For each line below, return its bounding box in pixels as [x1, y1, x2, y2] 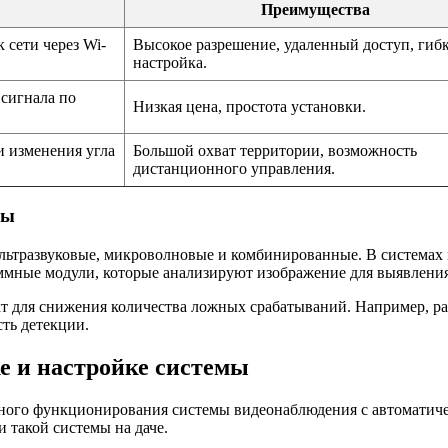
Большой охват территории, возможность [133, 141, 417, 159]
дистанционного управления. [133, 159, 335, 177]
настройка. [133, 53, 207, 71]
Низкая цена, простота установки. [133, 97, 366, 115]
